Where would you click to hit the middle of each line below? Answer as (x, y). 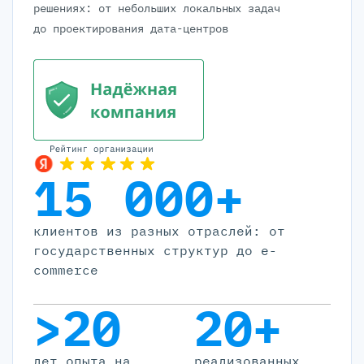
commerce (66, 270)
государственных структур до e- (155, 251)
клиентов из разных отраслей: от (159, 231)
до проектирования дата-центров (131, 29)
